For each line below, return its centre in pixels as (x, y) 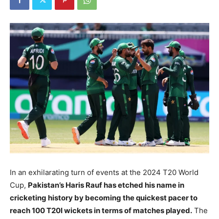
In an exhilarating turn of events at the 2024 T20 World (104, 173)
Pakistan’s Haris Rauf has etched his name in (106, 185)
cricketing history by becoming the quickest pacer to (104, 198)
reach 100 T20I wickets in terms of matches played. (101, 211)
